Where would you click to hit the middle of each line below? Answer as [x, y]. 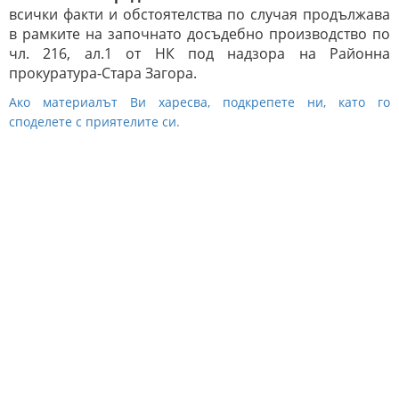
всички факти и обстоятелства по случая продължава [199, 15]
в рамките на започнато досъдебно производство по [199, 34]
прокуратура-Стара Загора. [103, 73]
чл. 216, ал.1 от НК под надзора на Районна [199, 54]
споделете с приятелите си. [94, 122]
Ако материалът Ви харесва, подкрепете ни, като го [199, 102]
